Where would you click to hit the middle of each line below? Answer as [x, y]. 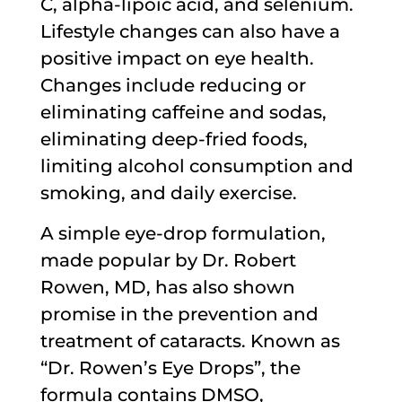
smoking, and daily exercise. [168, 193]
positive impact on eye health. [177, 58]
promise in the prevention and [179, 314]
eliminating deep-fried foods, [174, 139]
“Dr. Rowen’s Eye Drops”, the [170, 368]
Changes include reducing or [173, 85]
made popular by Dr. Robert [168, 260]
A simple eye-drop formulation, [183, 233]
